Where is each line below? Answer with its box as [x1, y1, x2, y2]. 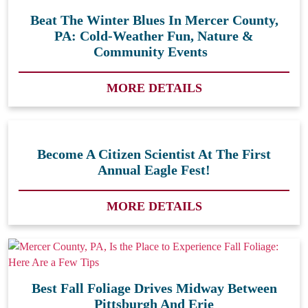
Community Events [93, 44, 214, 60]
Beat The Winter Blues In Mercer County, [30, 12, 278, 28]
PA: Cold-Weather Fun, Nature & [54, 28, 254, 44]
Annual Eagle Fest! [98, 162, 210, 178]
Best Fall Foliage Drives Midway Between [31, 280, 277, 296]
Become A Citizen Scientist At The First [37, 146, 271, 162]
